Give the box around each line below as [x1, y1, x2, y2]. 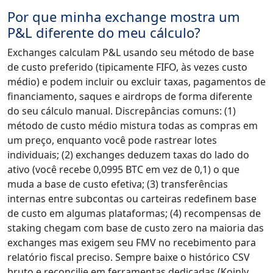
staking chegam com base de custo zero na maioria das [7, 221, 264, 235]
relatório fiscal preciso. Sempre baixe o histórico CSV [7, 250, 250, 264]
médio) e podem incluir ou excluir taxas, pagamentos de [7, 75, 266, 89]
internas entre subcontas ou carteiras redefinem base [7, 192, 257, 206]
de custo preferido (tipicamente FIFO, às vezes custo [7, 60, 247, 74]
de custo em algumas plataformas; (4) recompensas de [7, 207, 261, 221]
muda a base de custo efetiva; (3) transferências [7, 177, 228, 191]
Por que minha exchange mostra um [7, 7, 240, 26]
